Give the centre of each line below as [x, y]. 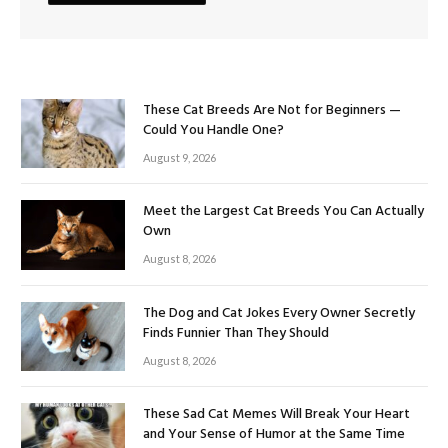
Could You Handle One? [213, 131]
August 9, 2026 [179, 158]
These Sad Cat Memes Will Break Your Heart [276, 415]
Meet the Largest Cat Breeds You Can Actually [283, 212]
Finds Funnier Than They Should [236, 333]
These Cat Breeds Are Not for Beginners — [272, 111]
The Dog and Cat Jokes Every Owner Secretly [279, 313]
